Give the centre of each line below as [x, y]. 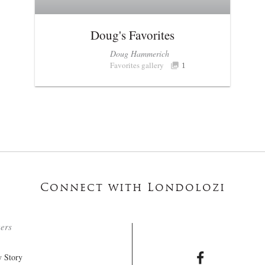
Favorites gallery [137, 65]
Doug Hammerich [140, 54]
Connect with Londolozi [132, 189]
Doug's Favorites [132, 35]
